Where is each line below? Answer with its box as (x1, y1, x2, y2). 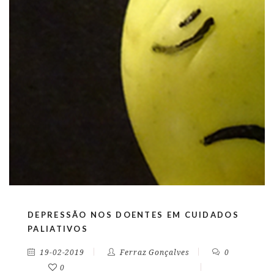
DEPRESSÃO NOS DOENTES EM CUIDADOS (28, 210, 239, 220)
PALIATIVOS (28, 224, 89, 234)
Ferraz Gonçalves (120, 248, 190, 257)
